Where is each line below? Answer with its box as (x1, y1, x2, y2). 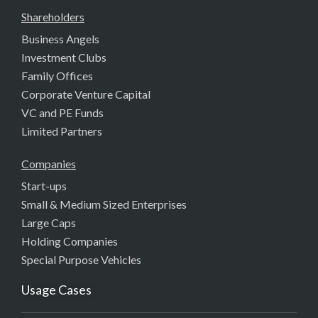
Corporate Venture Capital (21, 87, 150, 101)
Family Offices (21, 69, 93, 82)
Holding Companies (21, 234, 118, 248)
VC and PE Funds (21, 106, 104, 119)
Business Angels (21, 32, 99, 45)
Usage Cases (21, 282, 92, 297)
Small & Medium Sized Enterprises (21, 197, 187, 211)
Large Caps (21, 216, 76, 229)
